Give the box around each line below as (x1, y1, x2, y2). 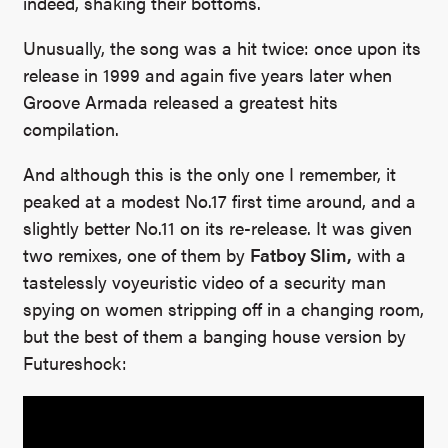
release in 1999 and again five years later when (23, 62, 393, 87)
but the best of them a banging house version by (23, 323, 407, 348)
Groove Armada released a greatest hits (23, 89, 339, 114)
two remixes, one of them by (23, 242, 251, 267)
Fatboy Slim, (250, 242, 353, 267)
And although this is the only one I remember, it (23, 161, 397, 186)
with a (352, 242, 407, 267)
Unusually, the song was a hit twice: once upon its (23, 35, 422, 60)
